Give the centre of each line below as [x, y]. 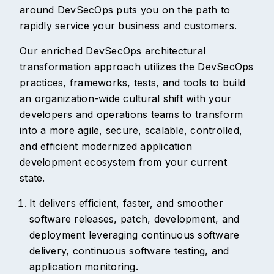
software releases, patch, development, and [135, 219]
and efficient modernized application [106, 146]
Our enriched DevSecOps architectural [113, 51]
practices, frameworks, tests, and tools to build [132, 83]
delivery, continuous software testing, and [129, 251]
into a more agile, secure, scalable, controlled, [131, 131]
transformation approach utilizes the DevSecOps [137, 67]
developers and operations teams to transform [131, 115]
